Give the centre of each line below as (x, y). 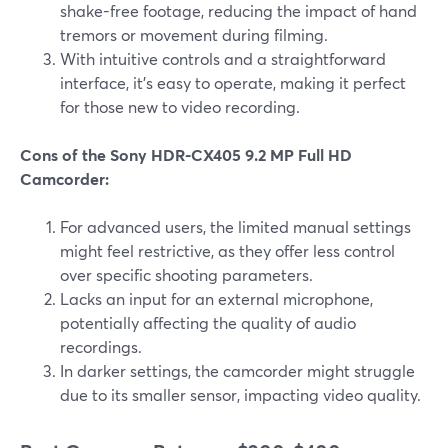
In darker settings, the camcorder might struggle (237, 371)
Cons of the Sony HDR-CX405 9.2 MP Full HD (186, 155)
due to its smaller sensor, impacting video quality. (240, 395)
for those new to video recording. (180, 107)
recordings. (101, 347)
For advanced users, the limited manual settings (235, 227)
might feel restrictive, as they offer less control (227, 251)
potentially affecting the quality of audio (208, 323)
